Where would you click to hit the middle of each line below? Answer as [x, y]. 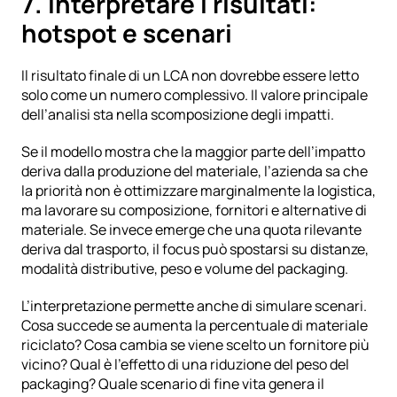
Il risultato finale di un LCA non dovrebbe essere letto [190, 75]
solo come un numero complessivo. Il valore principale [195, 94]
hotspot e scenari [127, 32]
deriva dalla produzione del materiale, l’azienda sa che [195, 171]
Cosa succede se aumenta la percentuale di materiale [195, 325]
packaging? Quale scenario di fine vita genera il [173, 383]
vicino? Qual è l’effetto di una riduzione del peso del [185, 364]
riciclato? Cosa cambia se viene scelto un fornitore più [195, 344]
